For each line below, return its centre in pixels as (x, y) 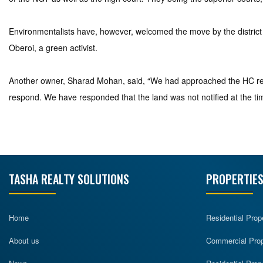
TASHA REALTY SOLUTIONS (69, 179)
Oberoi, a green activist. (53, 48)
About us (24, 240)
